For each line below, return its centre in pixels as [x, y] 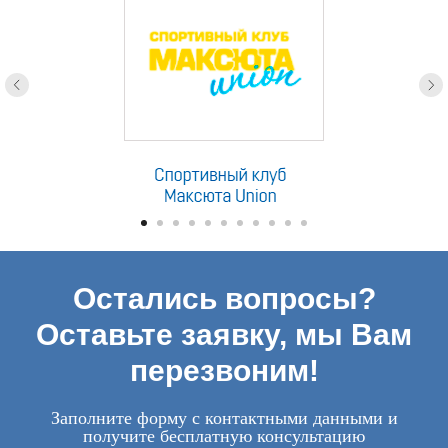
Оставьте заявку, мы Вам [224, 334]
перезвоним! [224, 370]
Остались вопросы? [224, 298]
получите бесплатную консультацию [224, 436]
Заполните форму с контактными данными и [224, 418]
